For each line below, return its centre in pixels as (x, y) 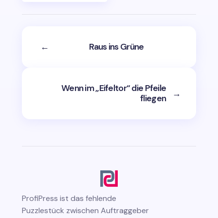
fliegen (153, 99)
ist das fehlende (88, 199)
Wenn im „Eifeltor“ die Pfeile (114, 88)
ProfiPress (40, 199)
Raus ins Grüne (116, 47)
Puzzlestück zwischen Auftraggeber (85, 211)
